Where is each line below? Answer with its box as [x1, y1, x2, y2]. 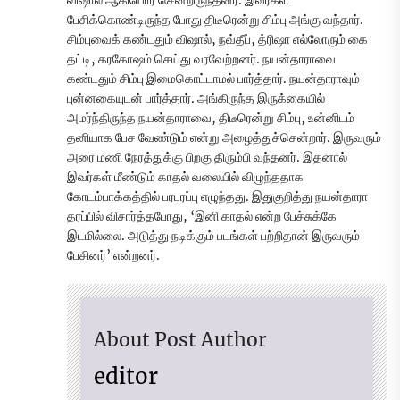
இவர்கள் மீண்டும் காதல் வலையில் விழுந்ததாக [67, 169, 304, 186]
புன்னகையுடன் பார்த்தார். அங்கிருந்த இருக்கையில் [67, 90, 325, 107]
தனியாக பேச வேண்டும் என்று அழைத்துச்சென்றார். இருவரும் [67, 129, 381, 146]
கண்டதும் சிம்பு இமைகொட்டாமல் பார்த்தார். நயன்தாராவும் [67, 71, 360, 87]
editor [94, 362, 158, 391]
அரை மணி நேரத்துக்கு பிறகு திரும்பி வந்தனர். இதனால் [67, 149, 347, 166]
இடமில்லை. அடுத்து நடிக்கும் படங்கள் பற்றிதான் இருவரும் [67, 228, 360, 245]
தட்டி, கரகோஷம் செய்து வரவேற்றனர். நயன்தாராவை [67, 51, 336, 68]
